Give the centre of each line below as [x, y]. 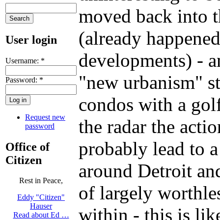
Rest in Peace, [41, 181]
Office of [27, 147]
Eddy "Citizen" [41, 197]
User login [31, 40]
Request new [45, 117]
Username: [23, 60]
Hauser [41, 206]
